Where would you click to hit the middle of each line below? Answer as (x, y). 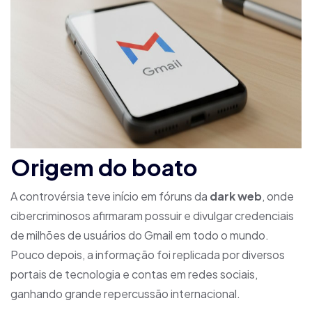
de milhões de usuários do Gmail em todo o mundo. (140, 235)
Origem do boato (104, 167)
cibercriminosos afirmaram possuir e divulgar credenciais (152, 215)
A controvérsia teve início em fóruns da (110, 196)
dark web (236, 196)
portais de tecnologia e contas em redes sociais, (134, 274)
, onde (278, 196)
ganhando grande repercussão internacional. (125, 293)
